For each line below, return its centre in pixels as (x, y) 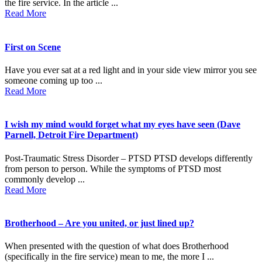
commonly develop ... (45, 179)
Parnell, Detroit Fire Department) (71, 135)
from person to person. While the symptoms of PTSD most (113, 168)
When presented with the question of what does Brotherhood (117, 246)
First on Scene (33, 47)
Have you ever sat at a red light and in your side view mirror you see (131, 70)
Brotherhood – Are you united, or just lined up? (99, 223)
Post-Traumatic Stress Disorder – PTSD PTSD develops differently (129, 158)
